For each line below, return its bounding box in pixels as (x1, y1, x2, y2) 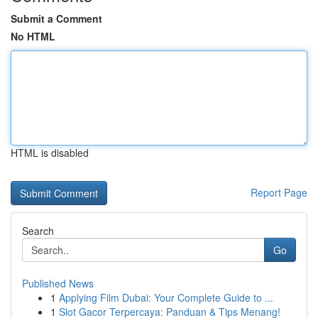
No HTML (11, 29, 55, 43)
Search (22, 224, 54, 238)
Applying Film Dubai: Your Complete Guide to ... (59, 290, 273, 305)
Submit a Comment (11, 11, 102, 26)
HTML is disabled (11, 146, 89, 160)
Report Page (251, 185, 307, 199)
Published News (22, 276, 94, 290)
